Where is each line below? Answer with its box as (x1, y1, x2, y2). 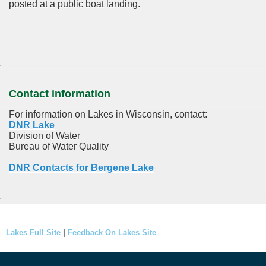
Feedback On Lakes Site (68, 228, 156, 237)
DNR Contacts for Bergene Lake (9, 163, 154, 173)
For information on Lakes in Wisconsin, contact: (9, 109, 207, 120)
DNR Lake (9, 120, 55, 131)
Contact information (9, 88, 110, 100)
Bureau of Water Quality (9, 141, 109, 152)
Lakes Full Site (6, 228, 61, 237)
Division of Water (9, 131, 80, 141)
